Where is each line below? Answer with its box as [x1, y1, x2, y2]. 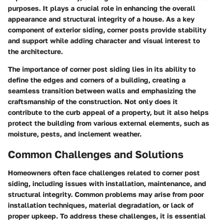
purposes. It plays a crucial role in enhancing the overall [8, 3, 195, 12]
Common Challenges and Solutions [8, 147, 184, 161]
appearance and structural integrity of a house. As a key [8, 14, 194, 23]
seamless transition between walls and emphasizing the [8, 86, 196, 95]
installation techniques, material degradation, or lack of [8, 201, 193, 209]
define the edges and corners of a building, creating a [8, 75, 186, 84]
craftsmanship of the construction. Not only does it [8, 97, 178, 106]
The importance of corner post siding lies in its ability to [8, 64, 195, 73]
